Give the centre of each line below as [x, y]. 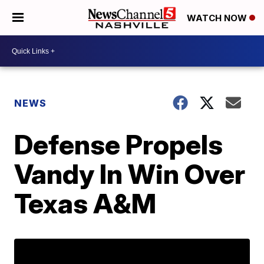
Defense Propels [119, 144]
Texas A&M [85, 203]
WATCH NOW [218, 18]
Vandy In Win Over [130, 174]
